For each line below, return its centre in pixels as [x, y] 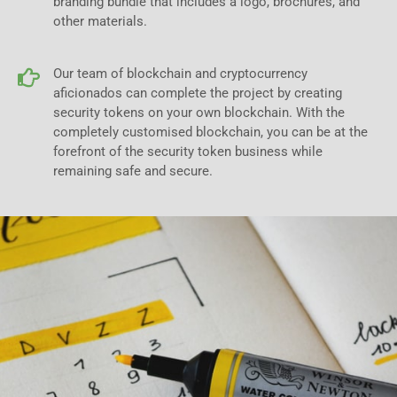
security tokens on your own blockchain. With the [199, 112]
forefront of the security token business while [188, 151]
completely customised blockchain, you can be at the [210, 132]
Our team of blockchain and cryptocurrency [180, 73]
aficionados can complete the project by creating [198, 93]
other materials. [100, 21]
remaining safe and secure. [133, 171]
